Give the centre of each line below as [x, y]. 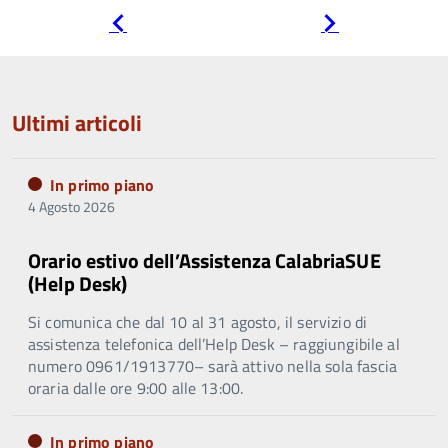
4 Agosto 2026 [71, 207]
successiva [371, 38]
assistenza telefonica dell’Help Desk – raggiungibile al [214, 344]
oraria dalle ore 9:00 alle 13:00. [136, 388]
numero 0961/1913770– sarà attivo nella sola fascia [213, 366]
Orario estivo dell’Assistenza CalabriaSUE [204, 261]
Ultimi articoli [77, 123]
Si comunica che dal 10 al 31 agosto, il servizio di [198, 322]
